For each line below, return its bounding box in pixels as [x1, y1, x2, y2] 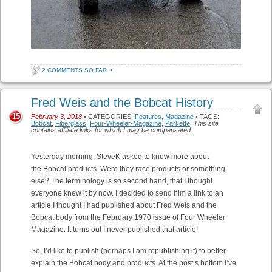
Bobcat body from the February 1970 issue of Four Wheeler [31, 213, 225, 222]
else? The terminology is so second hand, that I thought [31, 177, 212, 186]
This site [194, 120, 219, 127]
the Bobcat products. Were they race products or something [31, 165, 225, 174]
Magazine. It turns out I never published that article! [31, 225, 198, 234]
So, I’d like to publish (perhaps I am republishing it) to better [31, 246, 226, 256]
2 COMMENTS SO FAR [42, 67, 107, 74]
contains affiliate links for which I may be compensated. [31, 126, 192, 134]
